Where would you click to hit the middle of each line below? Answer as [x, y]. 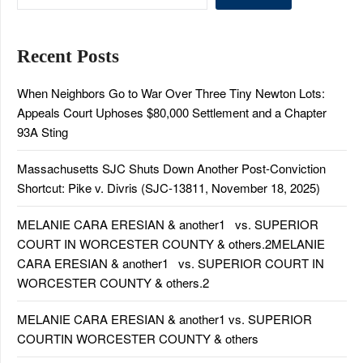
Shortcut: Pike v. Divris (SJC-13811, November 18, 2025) [169, 188]
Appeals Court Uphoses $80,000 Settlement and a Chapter [172, 112]
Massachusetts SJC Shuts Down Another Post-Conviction [171, 168]
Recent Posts [68, 56]
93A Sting [43, 132]
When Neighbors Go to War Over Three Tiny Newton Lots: [171, 93]
